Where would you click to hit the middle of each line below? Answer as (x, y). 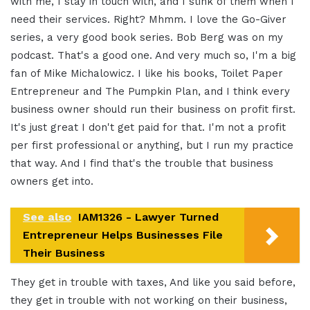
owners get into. (52, 182)
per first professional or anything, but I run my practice (152, 146)
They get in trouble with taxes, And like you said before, (153, 283)
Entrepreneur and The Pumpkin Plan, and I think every (150, 92)
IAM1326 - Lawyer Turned (148, 217)
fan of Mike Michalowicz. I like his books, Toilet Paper (147, 74)
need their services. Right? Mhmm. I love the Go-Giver (148, 20)
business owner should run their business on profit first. (153, 110)
